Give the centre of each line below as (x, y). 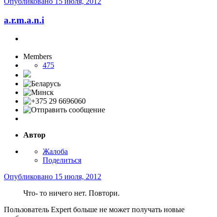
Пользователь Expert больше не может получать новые (94, 210)
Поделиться (62, 160)
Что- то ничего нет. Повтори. (71, 193)
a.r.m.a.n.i (24, 20)
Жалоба (55, 152)
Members (38, 57)
